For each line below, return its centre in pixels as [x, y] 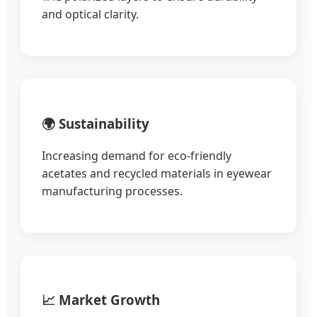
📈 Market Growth [101, 300]
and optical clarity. [90, 15]
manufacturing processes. [112, 191]
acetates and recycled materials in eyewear [157, 173]
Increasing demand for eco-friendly [137, 155]
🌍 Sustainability [96, 123]
